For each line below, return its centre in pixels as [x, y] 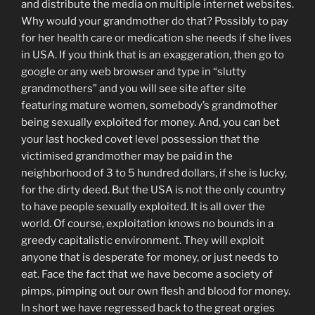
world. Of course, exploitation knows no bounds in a [147, 224]
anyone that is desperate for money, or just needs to [150, 258]
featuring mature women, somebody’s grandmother [149, 106]
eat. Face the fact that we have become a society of [147, 275]
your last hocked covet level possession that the [140, 140]
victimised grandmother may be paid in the [127, 156]
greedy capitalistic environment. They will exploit [144, 241]
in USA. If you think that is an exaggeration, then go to [153, 55]
